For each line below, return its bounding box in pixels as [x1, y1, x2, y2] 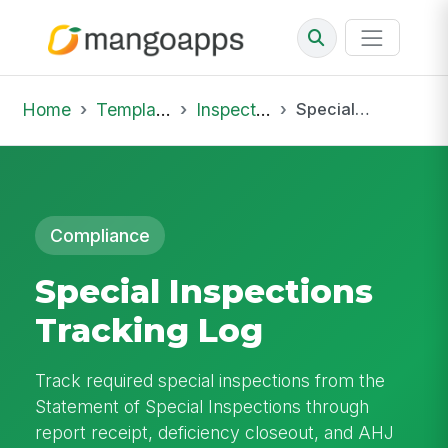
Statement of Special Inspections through [35, 395, 370, 417]
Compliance [50, 224, 151, 246]
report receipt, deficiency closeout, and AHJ [35, 421, 395, 443]
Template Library [95, 98, 156, 120]
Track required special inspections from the [35, 369, 386, 391]
